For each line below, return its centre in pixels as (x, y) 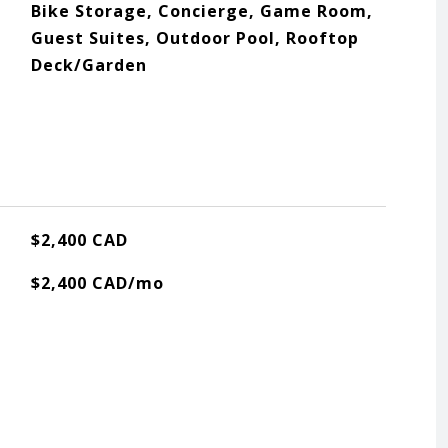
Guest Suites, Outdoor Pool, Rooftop (194, 38)
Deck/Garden (88, 65)
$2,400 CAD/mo (97, 283)
